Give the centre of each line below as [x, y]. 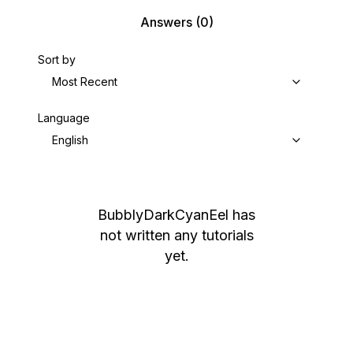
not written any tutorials [176, 235]
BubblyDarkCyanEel [163, 215]
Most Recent [85, 82]
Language [64, 118]
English [70, 140]
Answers [166, 22]
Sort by [57, 59]
